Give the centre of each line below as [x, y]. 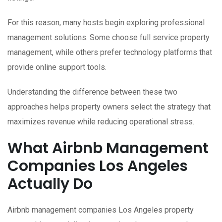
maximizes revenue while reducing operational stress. [101, 122]
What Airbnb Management [108, 148]
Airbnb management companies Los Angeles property [101, 210]
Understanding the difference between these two [92, 92]
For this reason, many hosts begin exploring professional [106, 23]
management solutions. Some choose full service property [109, 38]
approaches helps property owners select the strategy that [109, 107]
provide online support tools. [57, 67]
